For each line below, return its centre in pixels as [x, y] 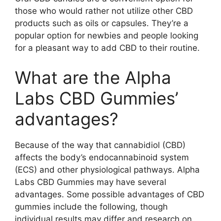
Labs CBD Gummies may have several [91, 182]
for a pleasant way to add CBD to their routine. [107, 48]
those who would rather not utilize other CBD [104, 11]
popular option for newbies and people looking [107, 36]
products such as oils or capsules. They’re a [102, 23]
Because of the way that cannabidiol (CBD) [100, 145]
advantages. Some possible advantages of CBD [110, 194]
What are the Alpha [93, 77]
